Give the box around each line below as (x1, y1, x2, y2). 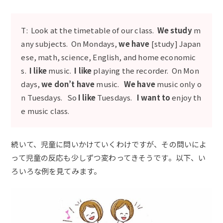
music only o (155, 78, 202, 89)
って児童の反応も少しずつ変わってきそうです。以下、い (11, 152, 206, 163)
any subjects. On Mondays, (21, 38, 119, 49)
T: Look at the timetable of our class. (21, 24, 157, 35)
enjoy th (170, 92, 202, 103)
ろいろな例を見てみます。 (11, 165, 102, 176)
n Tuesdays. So (21, 92, 78, 103)
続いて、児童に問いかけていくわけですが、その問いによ (11, 138, 207, 149)
